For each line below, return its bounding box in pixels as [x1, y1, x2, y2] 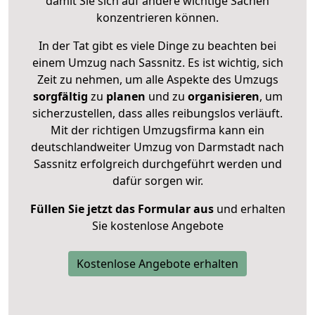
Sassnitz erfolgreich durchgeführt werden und [33, 155, 282, 172]
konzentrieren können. [96, 9, 219, 25]
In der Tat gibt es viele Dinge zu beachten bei [39, 37, 276, 53]
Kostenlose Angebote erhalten [77, 255, 238, 271]
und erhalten [213, 200, 285, 217]
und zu [145, 88, 185, 104]
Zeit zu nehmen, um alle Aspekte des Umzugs [37, 71, 278, 87]
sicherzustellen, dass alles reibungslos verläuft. [32, 105, 283, 121]
